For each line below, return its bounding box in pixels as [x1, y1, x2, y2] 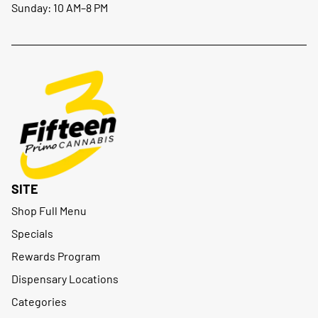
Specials [11, 226, 53, 240]
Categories [11, 295, 67, 308]
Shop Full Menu [11, 204, 87, 217]
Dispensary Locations [11, 272, 119, 285]
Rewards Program [11, 249, 100, 263]
